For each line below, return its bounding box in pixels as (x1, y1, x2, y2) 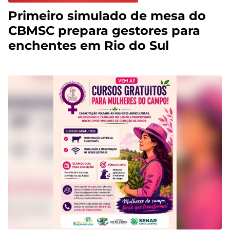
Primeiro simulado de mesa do (8, 8, 206, 24)
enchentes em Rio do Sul (8, 38, 169, 53)
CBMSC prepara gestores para (8, 23, 200, 39)
